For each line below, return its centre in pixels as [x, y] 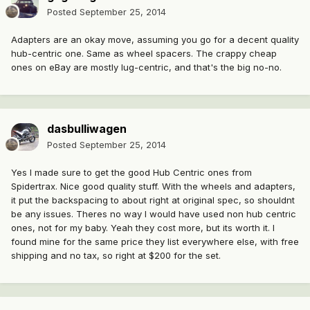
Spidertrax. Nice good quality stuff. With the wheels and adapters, [153, 186]
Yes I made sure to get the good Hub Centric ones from [131, 173]
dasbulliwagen [87, 129]
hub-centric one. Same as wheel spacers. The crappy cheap [144, 54]
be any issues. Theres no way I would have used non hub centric [154, 214]
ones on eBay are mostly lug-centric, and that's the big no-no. [146, 67]
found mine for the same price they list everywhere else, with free [155, 242]
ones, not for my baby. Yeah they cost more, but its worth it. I [143, 228]
